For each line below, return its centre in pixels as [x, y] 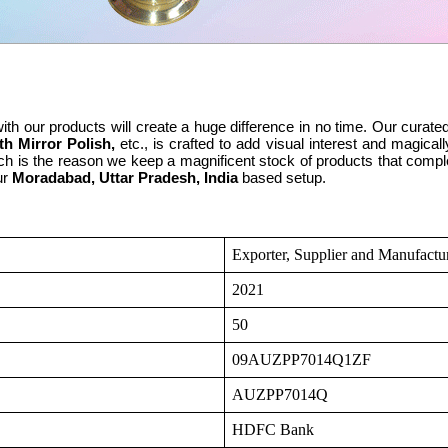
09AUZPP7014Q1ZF [302, 359]
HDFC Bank [273, 429]
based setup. [282, 177]
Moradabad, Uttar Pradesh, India [125, 177]
